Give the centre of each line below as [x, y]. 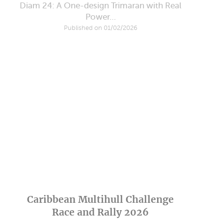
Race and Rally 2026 [101, 212]
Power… [100, 17]
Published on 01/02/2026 [100, 28]
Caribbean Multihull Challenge [101, 199]
